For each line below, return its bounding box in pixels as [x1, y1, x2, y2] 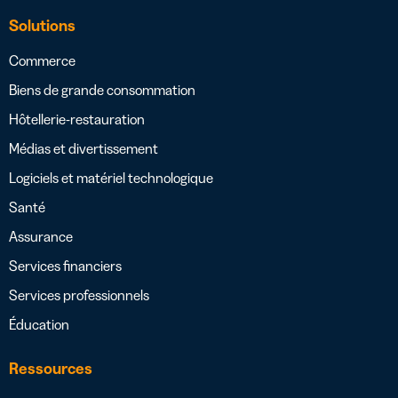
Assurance [9, 227, 73, 246]
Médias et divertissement [9, 139, 158, 158]
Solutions [9, 16, 76, 36]
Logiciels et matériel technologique [9, 169, 213, 187]
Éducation [9, 315, 69, 334]
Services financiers [9, 257, 122, 275]
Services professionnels [9, 286, 149, 305]
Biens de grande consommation [9, 81, 195, 99]
